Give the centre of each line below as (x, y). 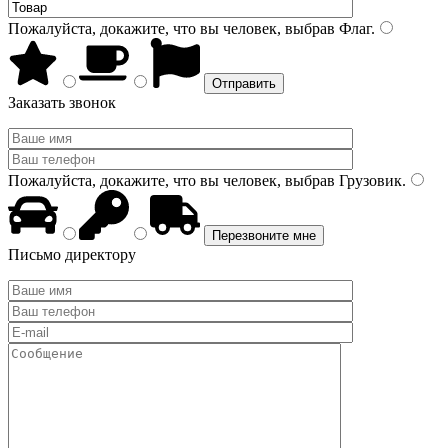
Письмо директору (72, 254)
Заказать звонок (62, 102)
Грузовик (368, 180)
